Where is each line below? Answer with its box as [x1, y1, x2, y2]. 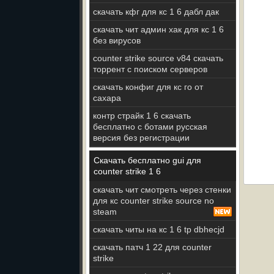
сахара [93, 93, 121, 103]
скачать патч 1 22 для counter [93, 242, 212, 252]
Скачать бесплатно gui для [94, 155, 201, 165]
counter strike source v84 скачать [93, 53, 223, 63]
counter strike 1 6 [94, 166, 161, 176]
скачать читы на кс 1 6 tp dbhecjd [93, 224, 224, 234]
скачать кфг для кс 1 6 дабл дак [93, 7, 219, 17]
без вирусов [93, 35, 141, 45]
